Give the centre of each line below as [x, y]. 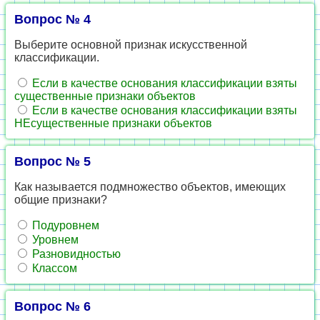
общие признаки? [61, 200]
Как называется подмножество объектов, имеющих [150, 187]
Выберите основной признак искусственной [131, 45]
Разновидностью [75, 254]
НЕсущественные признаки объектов [113, 123]
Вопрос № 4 [52, 19]
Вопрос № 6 [52, 306]
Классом [53, 268]
